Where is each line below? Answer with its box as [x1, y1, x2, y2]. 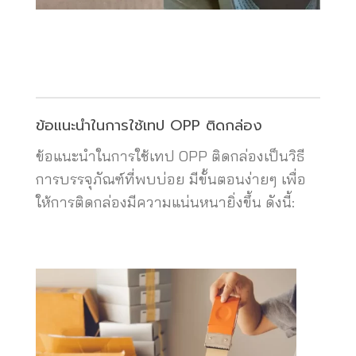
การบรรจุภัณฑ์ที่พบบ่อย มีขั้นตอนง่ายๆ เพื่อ [36, 170, 306, 189]
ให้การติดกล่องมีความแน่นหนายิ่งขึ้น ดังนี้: [36, 193, 295, 212]
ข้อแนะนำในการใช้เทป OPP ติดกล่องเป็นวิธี [36, 147, 304, 166]
